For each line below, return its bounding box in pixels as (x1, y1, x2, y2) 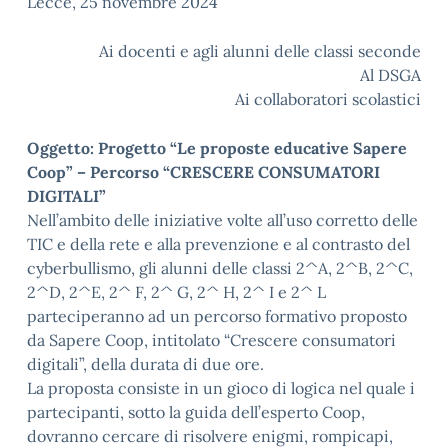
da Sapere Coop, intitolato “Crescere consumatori (27, 330, 396, 350)
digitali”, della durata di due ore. (27, 354, 264, 374)
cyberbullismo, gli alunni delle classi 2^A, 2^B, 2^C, (27, 258, 413, 278)
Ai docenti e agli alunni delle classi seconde (99, 41, 421, 61)
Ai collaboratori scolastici (235, 89, 421, 109)
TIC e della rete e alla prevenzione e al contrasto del (27, 234, 410, 254)
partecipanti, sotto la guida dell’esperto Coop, (27, 402, 365, 422)
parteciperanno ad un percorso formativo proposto (27, 306, 407, 326)
